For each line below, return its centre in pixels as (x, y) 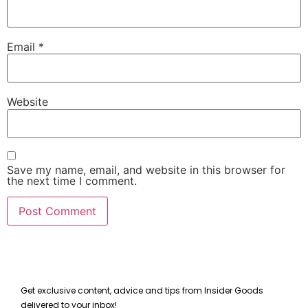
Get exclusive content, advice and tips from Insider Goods (142, 290)
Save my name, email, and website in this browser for (146, 170)
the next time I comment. (72, 181)
